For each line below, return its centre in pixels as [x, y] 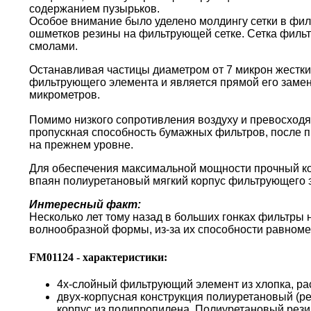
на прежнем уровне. [81, 145]
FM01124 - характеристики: [98, 257]
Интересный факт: [85, 205]
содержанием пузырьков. [94, 9]
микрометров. [65, 95]
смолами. [53, 47]
